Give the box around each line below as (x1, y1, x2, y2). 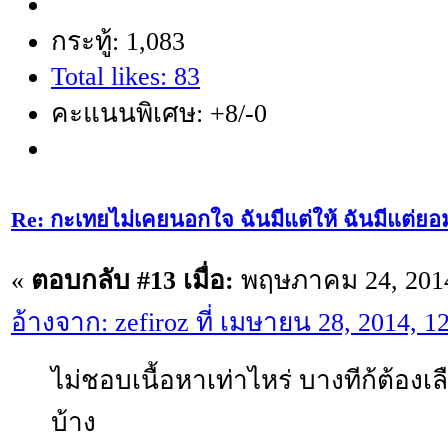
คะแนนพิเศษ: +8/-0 (51, 99, 267, 129)
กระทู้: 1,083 (51, 27, 185, 57)
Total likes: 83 (51, 62, 200, 92)
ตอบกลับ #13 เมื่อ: (31, 266, 234, 296)
